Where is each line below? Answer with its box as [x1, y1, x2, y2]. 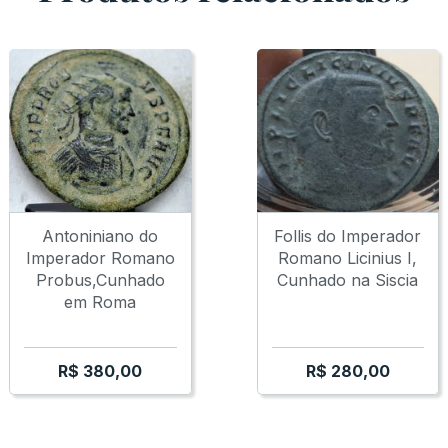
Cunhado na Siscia [277, 270, 419, 291]
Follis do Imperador [274, 226, 422, 247]
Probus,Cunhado [35, 270, 165, 291]
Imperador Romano [25, 248, 175, 269]
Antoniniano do [42, 226, 159, 247]
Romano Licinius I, [278, 248, 418, 269]
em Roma [64, 292, 137, 313]
